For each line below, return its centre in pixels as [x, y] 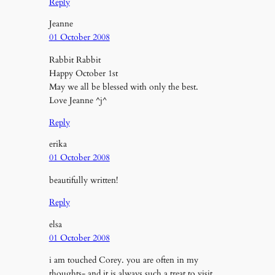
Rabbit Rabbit [75, 60]
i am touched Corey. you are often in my [123, 260]
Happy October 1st [83, 73]
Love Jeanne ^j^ [78, 100]
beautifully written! [83, 180]
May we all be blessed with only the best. [123, 87]
